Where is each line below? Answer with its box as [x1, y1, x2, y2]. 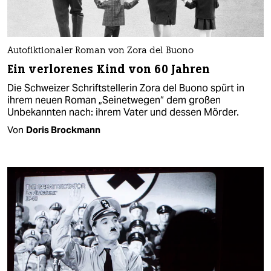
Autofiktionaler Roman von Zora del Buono [7, 46, 194, 56]
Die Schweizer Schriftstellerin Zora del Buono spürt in [7, 81, 244, 94]
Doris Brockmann [26, 123, 100, 135]
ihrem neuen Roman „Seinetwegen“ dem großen [7, 93, 221, 106]
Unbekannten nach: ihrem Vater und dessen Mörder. [7, 105, 239, 119]
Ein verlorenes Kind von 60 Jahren [7, 61, 211, 77]
